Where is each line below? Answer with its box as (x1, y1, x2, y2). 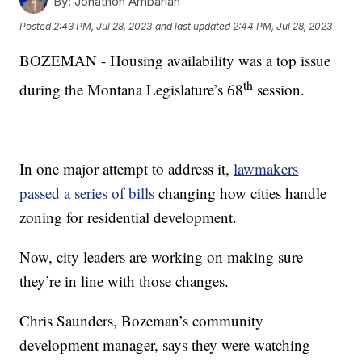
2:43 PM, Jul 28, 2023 (53, 20, 153, 33)
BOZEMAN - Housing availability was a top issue (19, 49, 331, 70)
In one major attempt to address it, (19, 158, 234, 179)
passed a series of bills (19, 183, 155, 204)
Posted (19, 20, 54, 33)
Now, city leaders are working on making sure (19, 246, 304, 267)
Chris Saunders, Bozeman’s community (19, 310, 264, 331)
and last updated (155, 20, 231, 33)
